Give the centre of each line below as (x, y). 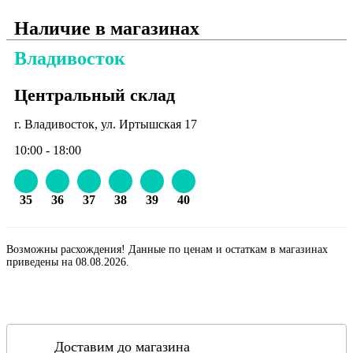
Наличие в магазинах (107, 28)
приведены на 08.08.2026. (68, 262)
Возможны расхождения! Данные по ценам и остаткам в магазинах (167, 249)
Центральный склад (95, 95)
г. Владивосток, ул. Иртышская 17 (106, 124)
